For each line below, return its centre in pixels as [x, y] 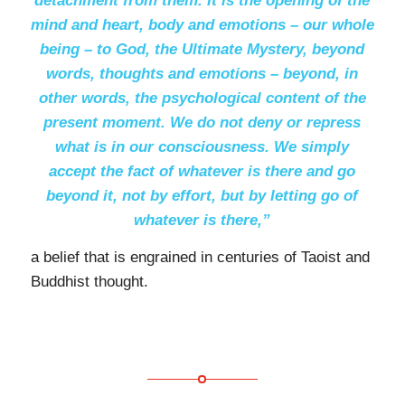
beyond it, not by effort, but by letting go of [202, 196]
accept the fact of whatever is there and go [202, 172]
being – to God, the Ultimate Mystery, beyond [202, 50]
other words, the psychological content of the [202, 99]
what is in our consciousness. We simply [202, 147]
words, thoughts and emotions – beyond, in [202, 74]
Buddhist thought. [89, 282]
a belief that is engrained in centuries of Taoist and [200, 258]
